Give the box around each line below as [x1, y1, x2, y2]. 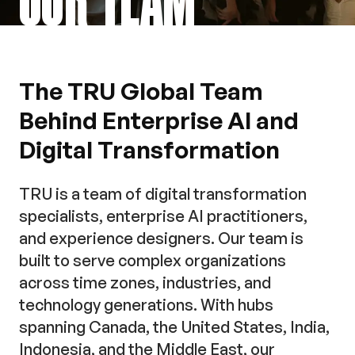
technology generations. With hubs [19, 295, 273, 315]
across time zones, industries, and [19, 273, 271, 292]
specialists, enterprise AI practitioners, [19, 206, 307, 226]
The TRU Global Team [19, 76, 263, 105]
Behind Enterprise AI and [19, 105, 299, 135]
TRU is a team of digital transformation [19, 184, 307, 204]
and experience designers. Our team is [19, 228, 303, 248]
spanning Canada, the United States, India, [19, 317, 330, 337]
